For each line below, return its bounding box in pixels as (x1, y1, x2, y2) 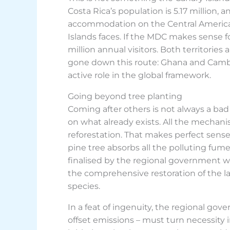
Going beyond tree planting (68, 91, 182, 101)
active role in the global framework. (68, 70, 211, 80)
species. (68, 181, 100, 191)
